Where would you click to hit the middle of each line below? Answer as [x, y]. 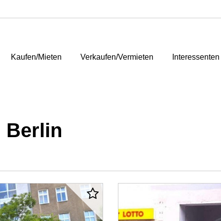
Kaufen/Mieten [36, 57]
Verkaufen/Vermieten [117, 57]
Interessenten [196, 57]
